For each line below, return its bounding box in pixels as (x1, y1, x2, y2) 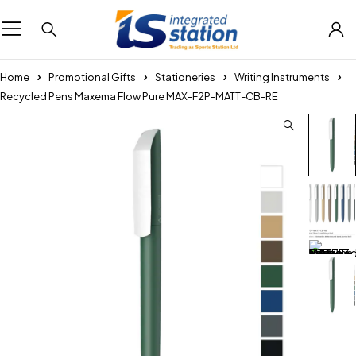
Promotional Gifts (48, 71, 136, 83)
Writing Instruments (234, 71, 330, 83)
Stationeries (155, 71, 215, 83)
